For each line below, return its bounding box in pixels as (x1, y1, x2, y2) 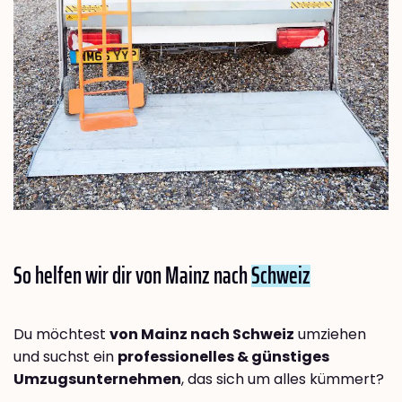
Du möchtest (13, 324, 109, 345)
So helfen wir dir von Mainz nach (13, 257, 251, 294)
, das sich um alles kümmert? (181, 369, 384, 390)
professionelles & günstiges (118, 346, 329, 368)
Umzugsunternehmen (13, 369, 181, 390)
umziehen (294, 324, 366, 345)
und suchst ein (13, 346, 118, 368)
